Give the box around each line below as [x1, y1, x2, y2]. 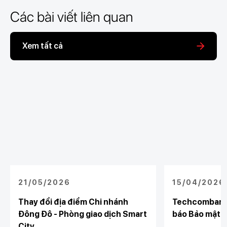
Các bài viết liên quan [10, 8, 133, 25]
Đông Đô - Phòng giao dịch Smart [18, 209, 147, 219]
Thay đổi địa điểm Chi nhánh [18, 197, 128, 207]
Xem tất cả [22, 41, 63, 51]
